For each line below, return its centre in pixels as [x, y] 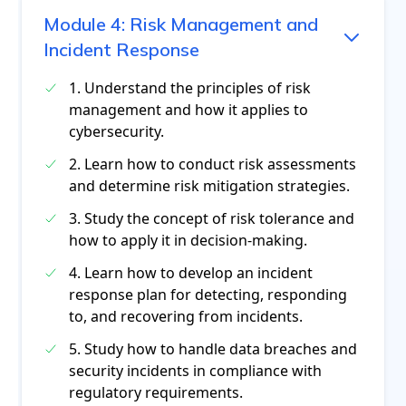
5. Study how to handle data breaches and [213, 349]
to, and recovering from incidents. [186, 316]
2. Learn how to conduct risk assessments [213, 164]
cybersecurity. [116, 131]
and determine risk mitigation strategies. [209, 186]
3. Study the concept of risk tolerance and [212, 218]
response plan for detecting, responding [208, 295]
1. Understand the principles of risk [190, 88]
